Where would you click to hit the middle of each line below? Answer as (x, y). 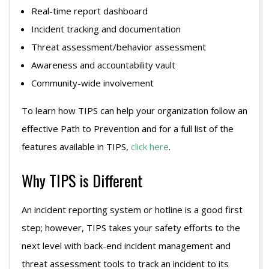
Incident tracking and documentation (106, 29)
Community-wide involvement (93, 83)
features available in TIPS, (76, 147)
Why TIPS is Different (82, 181)
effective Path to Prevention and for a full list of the (128, 129)
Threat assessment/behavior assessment (119, 47)
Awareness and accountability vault (104, 65)
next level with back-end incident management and (126, 246)
